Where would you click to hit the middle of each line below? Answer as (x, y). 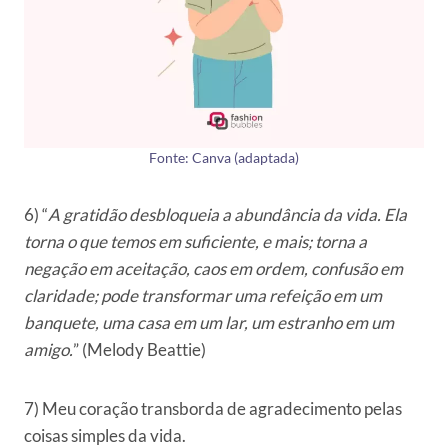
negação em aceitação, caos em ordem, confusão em (213, 269)
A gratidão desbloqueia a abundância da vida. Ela (227, 215)
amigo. (48, 350)
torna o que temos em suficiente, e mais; (168, 242)
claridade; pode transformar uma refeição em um (203, 296)
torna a (341, 242)
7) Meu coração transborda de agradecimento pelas (213, 409)
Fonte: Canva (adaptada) (224, 158)
